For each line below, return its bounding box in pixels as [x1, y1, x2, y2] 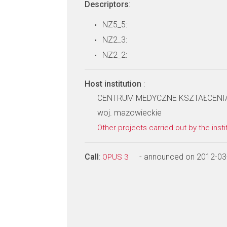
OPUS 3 [102, 153, 130, 162]
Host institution [85, 79, 143, 89]
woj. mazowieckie [97, 108, 162, 118]
